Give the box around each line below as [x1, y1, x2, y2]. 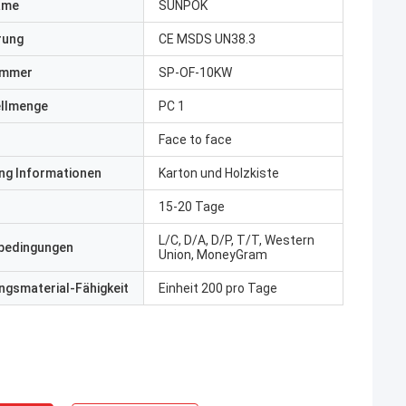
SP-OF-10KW [159, 65, 232, 80]
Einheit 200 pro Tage [159, 281, 277, 295]
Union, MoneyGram [159, 247, 267, 262]
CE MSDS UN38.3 [159, 32, 256, 46]
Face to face [159, 132, 232, 147]
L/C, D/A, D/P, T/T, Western [159, 233, 314, 247]
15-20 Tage [159, 199, 225, 214]
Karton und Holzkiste [159, 166, 279, 180]
